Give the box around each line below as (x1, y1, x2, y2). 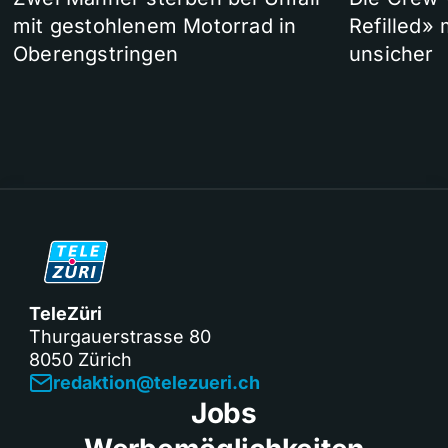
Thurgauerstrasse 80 (29, 326, 211, 348)
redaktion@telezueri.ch (53, 372, 260, 394)
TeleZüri (29, 303, 102, 325)
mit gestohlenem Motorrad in (13, 14, 297, 39)
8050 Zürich (29, 349, 132, 371)
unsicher (349, 42, 434, 67)
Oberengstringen (13, 42, 178, 67)
